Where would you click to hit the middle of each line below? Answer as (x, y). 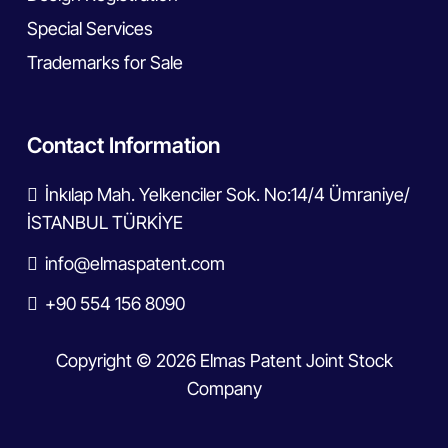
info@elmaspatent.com (135, 263)
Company (224, 389)
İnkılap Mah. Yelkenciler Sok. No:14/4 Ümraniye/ (228, 194)
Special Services (90, 28)
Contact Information (123, 145)
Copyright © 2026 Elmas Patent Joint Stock (224, 361)
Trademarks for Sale (105, 62)
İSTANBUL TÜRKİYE (105, 222)
